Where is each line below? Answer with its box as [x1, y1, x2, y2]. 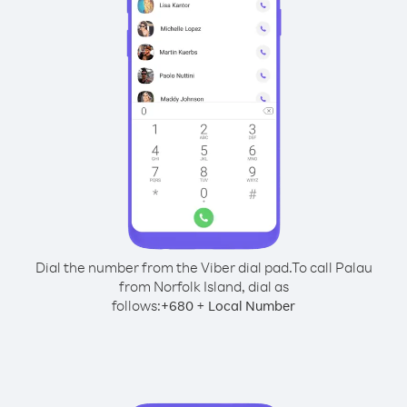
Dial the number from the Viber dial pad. [35, 258, 292, 276]
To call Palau [291, 258, 372, 276]
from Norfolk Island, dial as [118, 277, 289, 295]
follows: [112, 296, 161, 314]
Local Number [208, 297, 295, 314]
